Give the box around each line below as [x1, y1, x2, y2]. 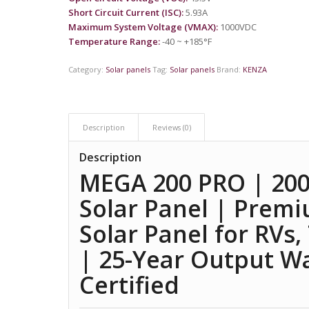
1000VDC [217, 21, 257, 34]
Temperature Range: [68, 35, 160, 48]
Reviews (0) [152, 122, 191, 133]
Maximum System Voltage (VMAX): [68, 21, 218, 34]
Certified [79, 269, 179, 301]
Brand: [216, 64, 243, 75]
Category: [68, 64, 106, 75]
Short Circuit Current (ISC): [68, 6, 183, 19]
